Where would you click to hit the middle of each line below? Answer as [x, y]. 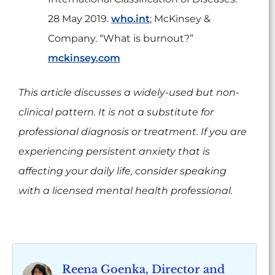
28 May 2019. [79, 19]
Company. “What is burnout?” [121, 39]
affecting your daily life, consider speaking [122, 171]
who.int [130, 19]
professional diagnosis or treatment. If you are [133, 132]
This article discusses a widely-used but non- [129, 93]
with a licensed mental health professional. [126, 191]
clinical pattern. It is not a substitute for [116, 112]
